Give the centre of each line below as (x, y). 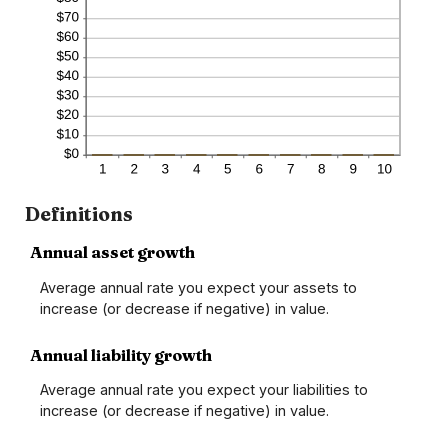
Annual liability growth (121, 354)
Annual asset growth (112, 252)
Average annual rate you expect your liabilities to (204, 390)
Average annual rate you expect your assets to (198, 287)
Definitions (79, 214)
